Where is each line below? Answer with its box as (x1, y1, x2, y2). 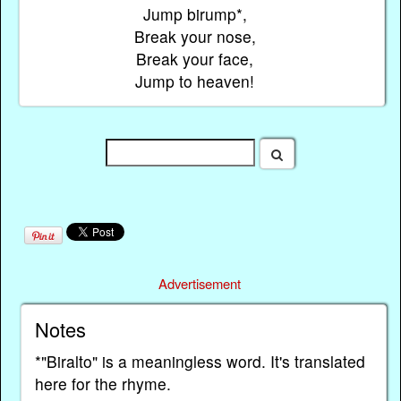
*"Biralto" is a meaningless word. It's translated (34, 350, 365, 373)
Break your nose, (133, 24, 256, 47)
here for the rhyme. (34, 372, 171, 396)
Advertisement (158, 274, 242, 294)
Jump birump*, (142, 2, 247, 25)
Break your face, (136, 47, 254, 70)
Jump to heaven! (135, 69, 255, 92)
